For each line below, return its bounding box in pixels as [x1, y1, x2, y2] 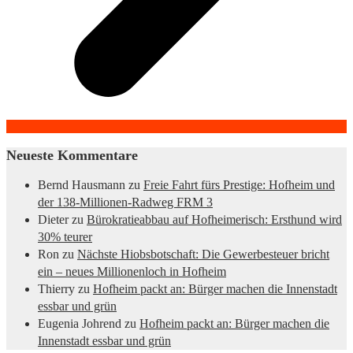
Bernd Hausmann [38, 178, 125, 192]
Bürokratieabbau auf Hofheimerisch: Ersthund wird [87, 213, 342, 227]
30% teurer [38, 230, 92, 244]
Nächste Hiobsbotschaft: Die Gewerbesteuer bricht [77, 247, 329, 262]
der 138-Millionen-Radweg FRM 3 [38, 195, 213, 210]
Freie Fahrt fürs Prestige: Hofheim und [143, 178, 335, 192]
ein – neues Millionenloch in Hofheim [38, 265, 226, 279]
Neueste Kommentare [6, 147, 138, 164]
